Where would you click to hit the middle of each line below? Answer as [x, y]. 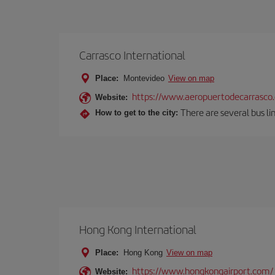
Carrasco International [132, 55]
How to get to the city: [137, 112]
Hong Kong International [138, 229]
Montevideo [144, 78]
